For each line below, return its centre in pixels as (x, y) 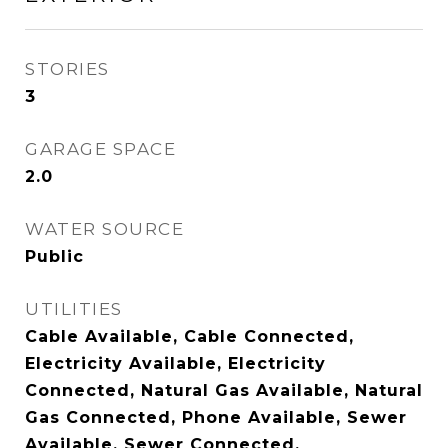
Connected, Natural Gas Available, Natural (224, 390)
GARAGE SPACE (100, 149)
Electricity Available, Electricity (175, 363)
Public (54, 256)
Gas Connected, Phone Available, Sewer (216, 417)
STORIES (67, 69)
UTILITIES (74, 309)
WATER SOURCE (104, 229)
